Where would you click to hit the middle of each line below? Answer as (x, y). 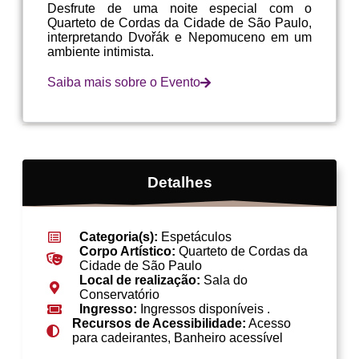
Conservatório (119, 294)
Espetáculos (196, 236)
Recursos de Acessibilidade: (159, 323)
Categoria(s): (120, 236)
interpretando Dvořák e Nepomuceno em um (179, 37)
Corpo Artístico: (129, 251)
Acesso (268, 323)
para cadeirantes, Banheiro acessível (177, 337)
